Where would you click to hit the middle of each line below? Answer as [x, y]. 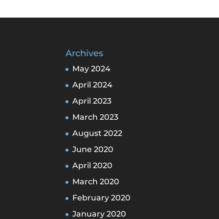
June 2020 [93, 150]
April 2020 [93, 166]
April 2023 [92, 101]
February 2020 [102, 198]
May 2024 [92, 69]
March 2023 [96, 117]
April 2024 [93, 85]
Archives [85, 54]
